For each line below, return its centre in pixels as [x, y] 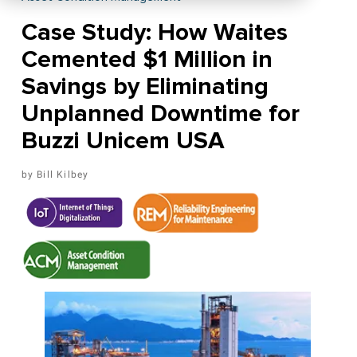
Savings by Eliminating [145, 87]
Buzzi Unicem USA [123, 141]
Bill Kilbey [63, 175]
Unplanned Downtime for [160, 114]
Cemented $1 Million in [147, 60]
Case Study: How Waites [154, 33]
